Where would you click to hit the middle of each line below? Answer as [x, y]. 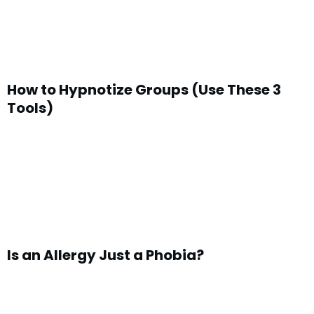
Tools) [30, 108]
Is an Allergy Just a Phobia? [105, 255]
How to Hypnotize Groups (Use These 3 [144, 90]
